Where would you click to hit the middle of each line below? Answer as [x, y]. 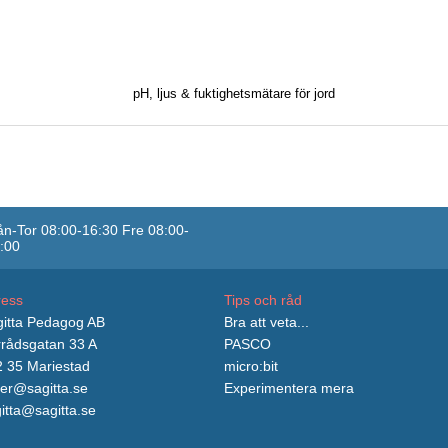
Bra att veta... [266, 321]
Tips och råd [263, 299]
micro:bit [251, 365]
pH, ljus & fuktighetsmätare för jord [233, 93]
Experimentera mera [289, 387]
